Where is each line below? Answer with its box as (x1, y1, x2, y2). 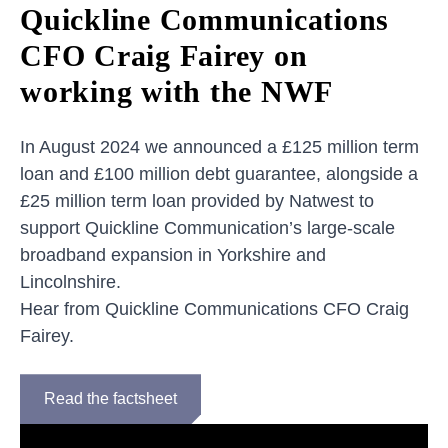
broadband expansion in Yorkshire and (20, 245, 326, 266)
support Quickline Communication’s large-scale (20, 218, 395, 239)
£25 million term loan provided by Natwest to (20, 191, 374, 212)
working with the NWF (20, 75, 333, 109)
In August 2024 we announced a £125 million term (20, 137, 419, 158)
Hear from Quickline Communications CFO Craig (20, 299, 409, 320)
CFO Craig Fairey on (20, 39, 308, 73)
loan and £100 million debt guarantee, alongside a (20, 164, 418, 185)
